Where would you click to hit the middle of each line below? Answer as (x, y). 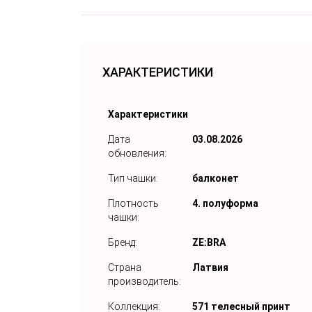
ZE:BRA (209, 242)
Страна (125, 267)
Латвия (210, 267)
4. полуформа (225, 203)
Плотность (133, 203)
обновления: (137, 153)
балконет (216, 178)
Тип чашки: (133, 178)
